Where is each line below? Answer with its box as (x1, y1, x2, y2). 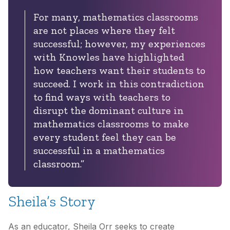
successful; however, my (33, 37, 148, 50)
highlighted (127, 51, 184, 64)
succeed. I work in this (33, 78, 141, 90)
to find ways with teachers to (33, 91, 170, 104)
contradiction (141, 78, 204, 90)
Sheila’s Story (8, 192, 95, 211)
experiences (148, 37, 205, 50)
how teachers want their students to (33, 64, 205, 77)
